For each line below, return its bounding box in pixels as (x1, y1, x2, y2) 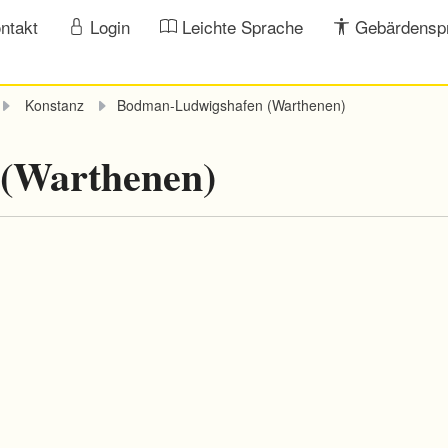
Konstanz (24, 94, 88, 115)
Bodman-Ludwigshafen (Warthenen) (117, 94, 346, 115)
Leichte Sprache (182, 14, 303, 39)
